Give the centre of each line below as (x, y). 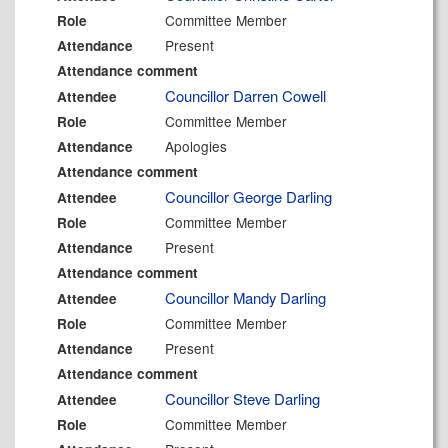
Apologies (196, 146)
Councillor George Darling (249, 196)
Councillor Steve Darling (243, 398)
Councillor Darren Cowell (246, 95)
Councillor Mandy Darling (246, 297)
